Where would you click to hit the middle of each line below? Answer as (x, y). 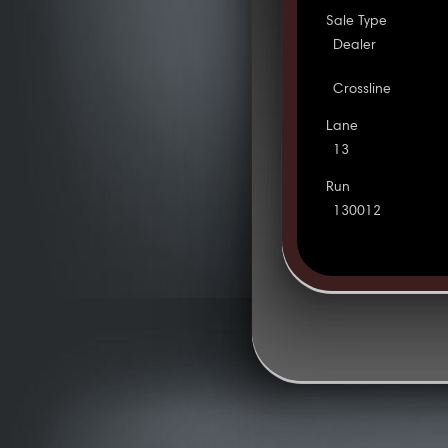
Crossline (362, 89)
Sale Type (357, 21)
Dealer (355, 45)
